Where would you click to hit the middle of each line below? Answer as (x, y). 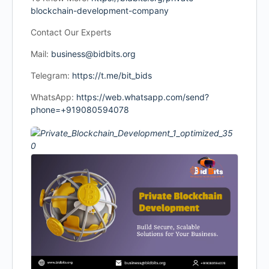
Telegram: (51, 75)
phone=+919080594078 (80, 110)
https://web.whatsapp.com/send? (143, 97)
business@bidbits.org (93, 54)
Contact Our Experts (71, 32)
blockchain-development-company (100, 11)
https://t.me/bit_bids (112, 75)
